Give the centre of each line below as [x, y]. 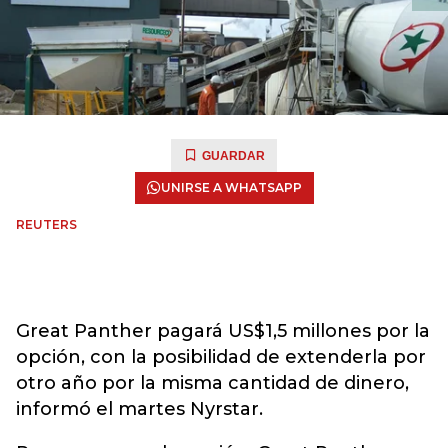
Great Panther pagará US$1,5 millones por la [223, 331]
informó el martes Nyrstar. [139, 409]
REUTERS [46, 224]
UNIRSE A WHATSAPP [231, 187]
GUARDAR [233, 156]
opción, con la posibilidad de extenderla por [221, 357]
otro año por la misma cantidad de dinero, [212, 383]
